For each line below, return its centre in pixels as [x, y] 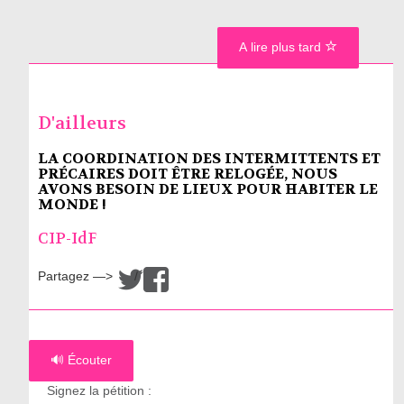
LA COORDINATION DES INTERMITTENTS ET [209, 158]
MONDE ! [72, 204]
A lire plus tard [282, 47]
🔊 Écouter [81, 360]
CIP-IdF [67, 239]
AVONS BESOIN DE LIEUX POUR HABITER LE [207, 189]
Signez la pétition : [99, 390]
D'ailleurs [82, 123]
